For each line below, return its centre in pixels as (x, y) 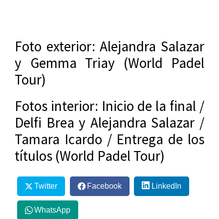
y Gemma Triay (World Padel (109, 63)
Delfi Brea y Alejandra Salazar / (109, 123)
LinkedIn (166, 186)
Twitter (45, 186)
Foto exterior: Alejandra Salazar (109, 46)
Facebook (104, 186)
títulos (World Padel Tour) (90, 156)
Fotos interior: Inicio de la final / (109, 106)
